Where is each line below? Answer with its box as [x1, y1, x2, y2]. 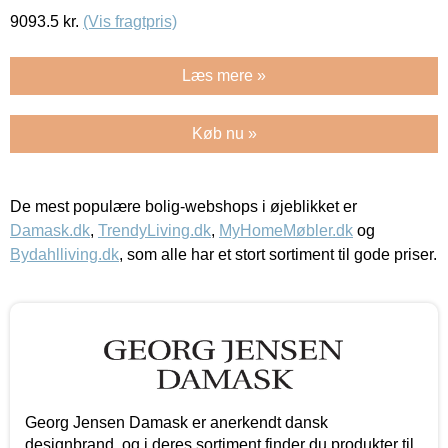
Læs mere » [182, 67, 266, 85]
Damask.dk [10, 222, 90, 240]
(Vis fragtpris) [83, 13, 177, 31]
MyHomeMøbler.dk [219, 222, 353, 240]
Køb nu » [191, 125, 257, 143]
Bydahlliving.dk [10, 246, 119, 264]
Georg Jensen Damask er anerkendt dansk [25, 414, 328, 432]
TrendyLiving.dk [98, 222, 211, 240]
